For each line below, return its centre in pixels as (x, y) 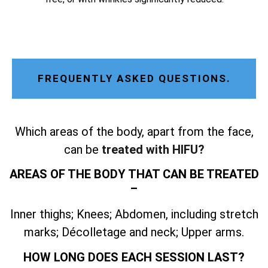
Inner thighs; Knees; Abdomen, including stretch (134, 214)
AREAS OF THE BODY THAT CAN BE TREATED (134, 174)
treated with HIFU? (153, 149)
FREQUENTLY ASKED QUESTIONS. (134, 78)
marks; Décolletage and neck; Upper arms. (134, 232)
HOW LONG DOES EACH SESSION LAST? (134, 257)
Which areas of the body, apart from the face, (134, 131)
